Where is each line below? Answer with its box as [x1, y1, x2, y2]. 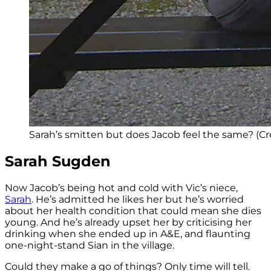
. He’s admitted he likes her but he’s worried [31, 194, 244, 206]
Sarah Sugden [5, 152, 111, 171]
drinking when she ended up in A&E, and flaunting [5, 228, 250, 240]
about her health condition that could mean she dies [5, 205, 261, 217]
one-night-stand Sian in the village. [5, 240, 174, 252]
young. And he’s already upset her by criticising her [5, 217, 252, 229]
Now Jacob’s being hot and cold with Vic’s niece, [5, 182, 238, 194]
